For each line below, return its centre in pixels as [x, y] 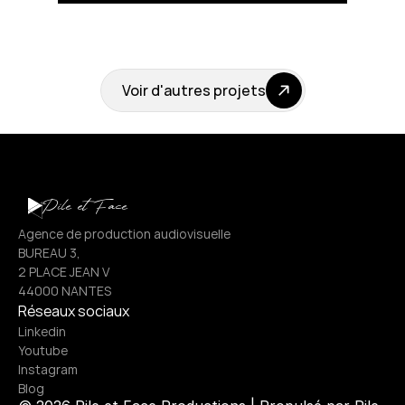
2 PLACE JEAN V [64, 272]
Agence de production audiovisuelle [124, 234]
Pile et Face [85, 207]
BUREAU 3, [49, 253]
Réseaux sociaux [74, 311]
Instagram [48, 369]
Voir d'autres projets [193, 90]
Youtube [43, 350]
